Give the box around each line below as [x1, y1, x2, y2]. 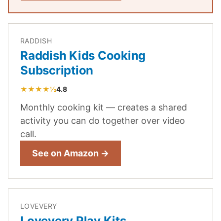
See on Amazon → [32, 148, 109, 159]
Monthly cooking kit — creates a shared [20, 102, 187, 113]
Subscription [20, 63, 94, 78]
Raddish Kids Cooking [20, 48, 146, 63]
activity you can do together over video [20, 115, 185, 126]
